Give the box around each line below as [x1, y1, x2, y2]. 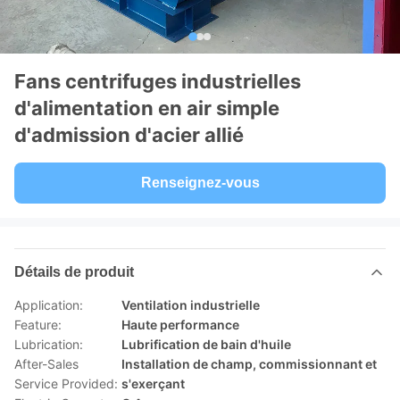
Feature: [14, 317, 62, 332]
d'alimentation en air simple [14, 96, 279, 120]
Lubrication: [14, 337, 83, 352]
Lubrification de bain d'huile [121, 337, 291, 352]
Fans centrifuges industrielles [14, 70, 301, 93]
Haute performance [121, 317, 239, 332]
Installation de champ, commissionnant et [121, 356, 377, 371]
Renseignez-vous [140, 175, 260, 190]
